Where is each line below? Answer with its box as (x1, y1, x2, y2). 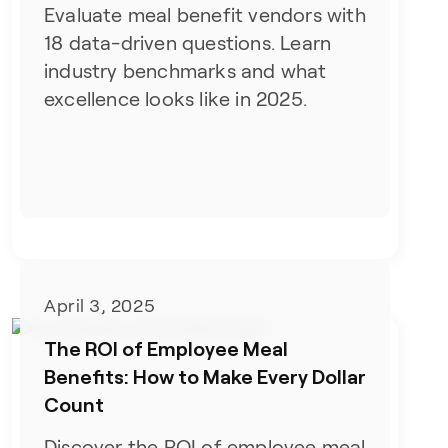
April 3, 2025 (44, 296, 156, 317)
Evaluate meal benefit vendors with (44, 4, 366, 26)
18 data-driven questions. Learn (44, 32, 332, 54)
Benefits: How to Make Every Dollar (44, 364, 367, 389)
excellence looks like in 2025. (44, 88, 308, 110)
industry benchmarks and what (44, 60, 327, 82)
